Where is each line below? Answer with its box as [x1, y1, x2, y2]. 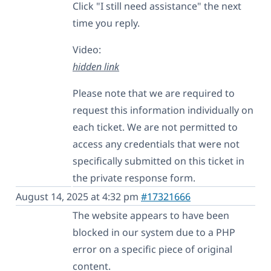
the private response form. [73, 171, 195, 184]
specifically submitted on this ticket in [73, 154, 244, 168]
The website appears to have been [73, 208, 229, 222]
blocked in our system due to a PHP [73, 225, 235, 239]
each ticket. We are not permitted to [73, 120, 238, 134]
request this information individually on [73, 103, 253, 117]
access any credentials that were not [73, 137, 240, 151]
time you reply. [73, 16, 140, 30]
